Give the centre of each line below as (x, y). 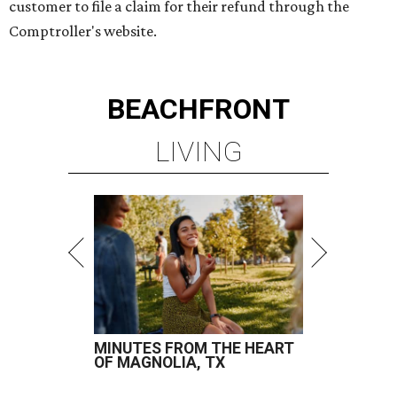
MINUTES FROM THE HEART (194, 349)
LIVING (198, 152)
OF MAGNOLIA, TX (160, 363)
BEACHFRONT (198, 109)
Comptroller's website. (83, 31)
